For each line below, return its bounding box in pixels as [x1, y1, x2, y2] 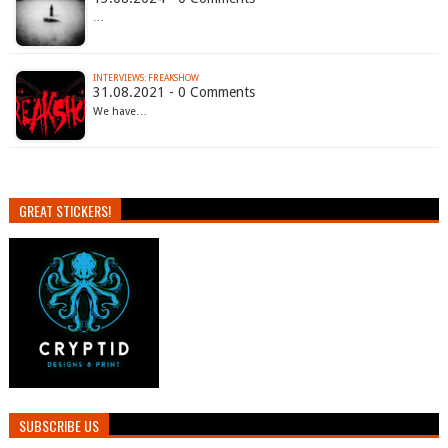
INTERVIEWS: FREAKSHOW [92, 73, 199, 84]
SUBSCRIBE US [18, 415, 99, 437]
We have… [92, 105, 147, 119]
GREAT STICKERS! [18, 200, 111, 222]
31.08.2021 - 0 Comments [92, 84, 255, 101]
